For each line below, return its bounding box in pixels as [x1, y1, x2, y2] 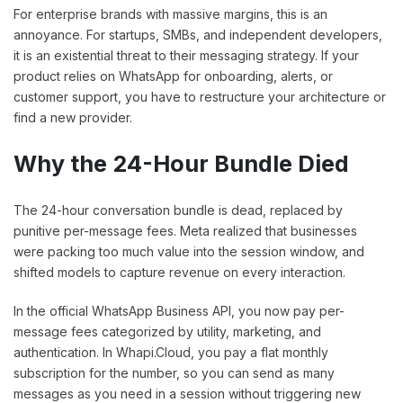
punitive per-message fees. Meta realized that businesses [13, 223, 357, 239]
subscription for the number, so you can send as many [13, 365, 335, 381]
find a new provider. [13, 110, 132, 126]
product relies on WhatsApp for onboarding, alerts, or [13, 68, 333, 85]
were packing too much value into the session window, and [13, 244, 364, 260]
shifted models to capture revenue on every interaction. [13, 264, 345, 281]
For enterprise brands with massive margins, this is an [13, 6, 327, 22]
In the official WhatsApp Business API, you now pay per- [13, 303, 345, 319]
